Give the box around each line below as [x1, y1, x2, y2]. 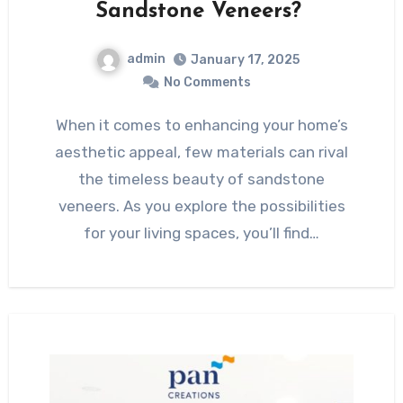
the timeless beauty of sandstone [78, 169, 325, 188]
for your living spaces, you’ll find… [84, 223, 319, 242]
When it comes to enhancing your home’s [55, 115, 68, 134]
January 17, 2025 [191, 51, 300, 67]
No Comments [163, 74, 251, 90]
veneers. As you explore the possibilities [58, 196, 345, 215]
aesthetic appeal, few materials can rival [55, 142, 348, 161]
